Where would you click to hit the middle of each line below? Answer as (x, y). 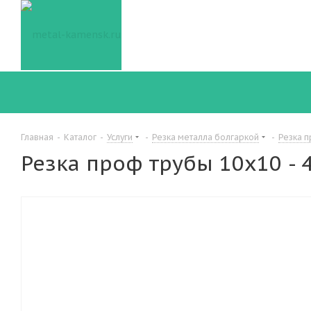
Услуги (120, 137)
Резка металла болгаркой (205, 137)
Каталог (80, 137)
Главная (37, 137)
